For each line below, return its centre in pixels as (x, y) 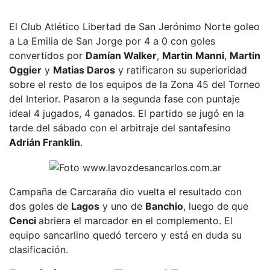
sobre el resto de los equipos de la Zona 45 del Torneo (135, 84)
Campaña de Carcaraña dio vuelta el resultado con (125, 191)
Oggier (25, 70)
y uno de (122, 206)
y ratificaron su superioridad (181, 70)
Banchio (164, 206)
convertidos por (47, 55)
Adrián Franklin (45, 142)
